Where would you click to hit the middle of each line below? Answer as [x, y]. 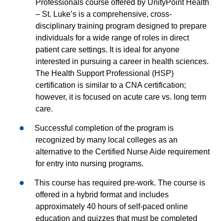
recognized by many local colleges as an [107, 140]
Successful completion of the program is [104, 128]
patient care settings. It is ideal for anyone [108, 49]
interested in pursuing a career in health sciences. [122, 61]
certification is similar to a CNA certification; [111, 85]
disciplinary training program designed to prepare [121, 26]
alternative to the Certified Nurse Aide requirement [123, 151]
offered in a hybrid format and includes [102, 194]
